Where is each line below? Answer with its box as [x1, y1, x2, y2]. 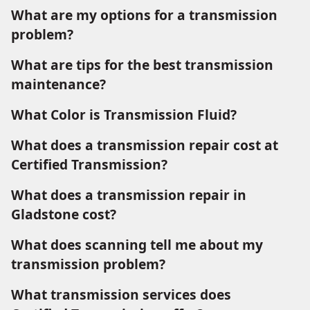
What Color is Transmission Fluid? [11, 105, 237, 125]
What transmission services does [11, 285, 231, 304]
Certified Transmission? [11, 155, 167, 174]
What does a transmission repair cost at [11, 136, 278, 155]
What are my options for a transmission [11, 6, 277, 25]
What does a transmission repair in [11, 185, 246, 205]
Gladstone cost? [11, 205, 116, 224]
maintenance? [11, 75, 106, 94]
